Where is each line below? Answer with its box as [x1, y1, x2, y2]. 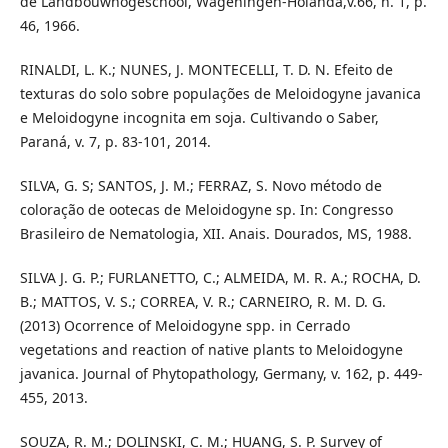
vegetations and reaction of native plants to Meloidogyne [19, 339, 403, 359]
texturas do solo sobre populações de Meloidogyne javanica [19, 83, 421, 103]
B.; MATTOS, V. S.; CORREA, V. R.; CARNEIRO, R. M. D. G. [19, 291, 386, 311]
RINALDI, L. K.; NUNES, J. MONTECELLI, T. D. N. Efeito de [19, 59, 393, 79]
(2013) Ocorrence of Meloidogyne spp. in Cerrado [19, 315, 350, 335]
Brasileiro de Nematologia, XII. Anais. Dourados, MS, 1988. [19, 223, 412, 243]
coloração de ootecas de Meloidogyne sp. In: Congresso [19, 199, 393, 219]
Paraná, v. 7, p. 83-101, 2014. [19, 131, 211, 151]
